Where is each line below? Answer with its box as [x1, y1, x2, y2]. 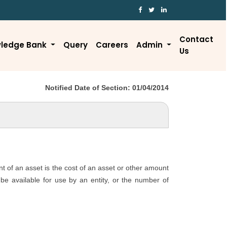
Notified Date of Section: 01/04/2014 [45, 84, 169, 92]
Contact [179, 34, 213, 45]
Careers [95, 40, 128, 50]
